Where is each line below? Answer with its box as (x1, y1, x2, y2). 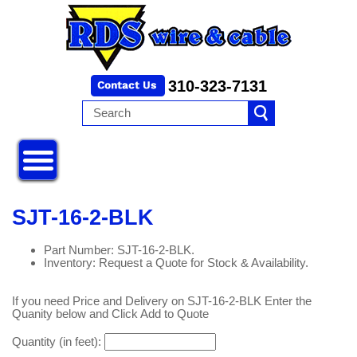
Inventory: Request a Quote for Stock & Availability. (44, 256, 308, 270)
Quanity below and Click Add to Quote (12, 307, 209, 321)
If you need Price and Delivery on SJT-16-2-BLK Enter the (12, 294, 312, 308)
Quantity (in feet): (12, 335, 104, 349)
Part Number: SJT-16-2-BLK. (44, 243, 194, 257)
